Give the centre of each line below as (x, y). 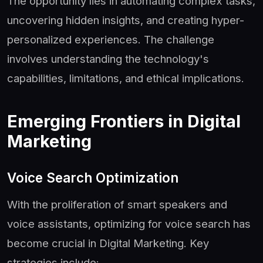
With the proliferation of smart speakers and (117, 204)
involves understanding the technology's (108, 58)
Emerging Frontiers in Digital (124, 121)
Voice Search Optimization (93, 177)
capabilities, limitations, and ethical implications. (126, 78)
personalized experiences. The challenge (111, 39)
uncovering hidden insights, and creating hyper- (126, 20)
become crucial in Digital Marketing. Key (108, 243)
